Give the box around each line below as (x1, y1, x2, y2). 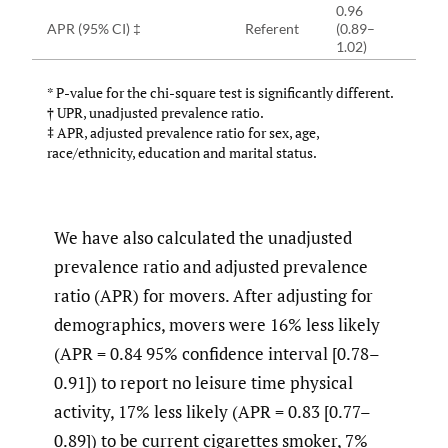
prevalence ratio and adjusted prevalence (54, 254, 368, 278)
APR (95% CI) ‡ (47, 19, 141, 37)
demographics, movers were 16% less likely (54, 312, 380, 336)
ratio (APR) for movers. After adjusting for (54, 283, 373, 307)
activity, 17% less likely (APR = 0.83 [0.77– (54, 399, 371, 423)
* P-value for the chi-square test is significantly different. (47, 82, 394, 102)
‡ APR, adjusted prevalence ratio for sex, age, (47, 122, 319, 142)
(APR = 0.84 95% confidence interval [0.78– (54, 341, 380, 365)
